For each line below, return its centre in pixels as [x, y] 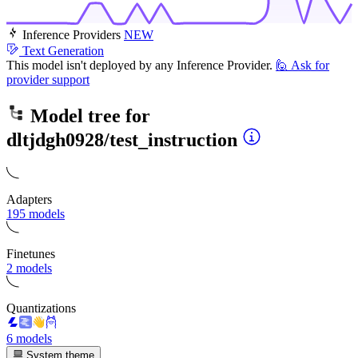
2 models [29, 268]
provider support [48, 79]
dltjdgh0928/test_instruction [122, 139]
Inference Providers [72, 34]
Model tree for [88, 115]
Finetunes [31, 253]
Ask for [310, 65]
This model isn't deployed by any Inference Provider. [139, 65]
